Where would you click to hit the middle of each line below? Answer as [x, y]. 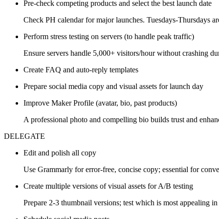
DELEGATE [24, 136]
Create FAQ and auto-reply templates [81, 70]
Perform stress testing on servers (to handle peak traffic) [109, 37]
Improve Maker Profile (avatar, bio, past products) [100, 103]
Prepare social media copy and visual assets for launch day [113, 87]
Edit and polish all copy [60, 153]
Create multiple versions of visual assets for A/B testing [108, 186]
